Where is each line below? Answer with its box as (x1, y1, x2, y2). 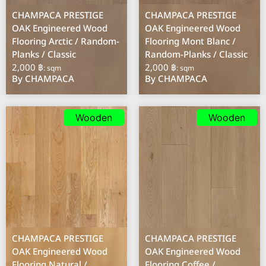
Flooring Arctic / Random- (12, 34, 120, 49)
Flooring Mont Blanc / (145, 34, 236, 49)
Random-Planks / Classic (145, 47, 248, 62)
